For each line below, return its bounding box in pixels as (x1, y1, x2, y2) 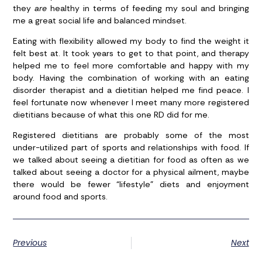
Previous (13, 236, 47, 249)
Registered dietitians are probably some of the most (13, 130, 249, 141)
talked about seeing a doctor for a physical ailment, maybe (13, 167, 249, 178)
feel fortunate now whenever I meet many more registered (13, 97, 249, 108)
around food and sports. (13, 191, 108, 202)
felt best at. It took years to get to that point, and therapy (13, 48, 249, 59)
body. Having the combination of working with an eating (13, 73, 249, 84)
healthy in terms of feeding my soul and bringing (47, 2, 249, 13)
